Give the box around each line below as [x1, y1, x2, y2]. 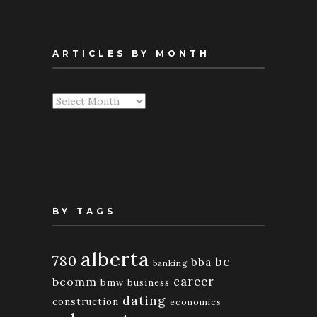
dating [122, 292, 166, 309]
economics [170, 296, 221, 307]
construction [52, 295, 119, 308]
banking [153, 258, 188, 268]
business [127, 276, 170, 288]
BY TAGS [52, 205, 116, 217]
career [173, 274, 214, 289]
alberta [81, 246, 149, 271]
